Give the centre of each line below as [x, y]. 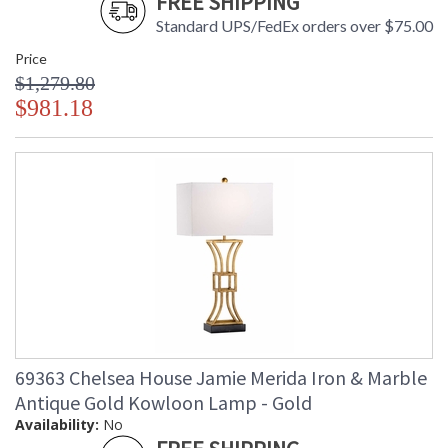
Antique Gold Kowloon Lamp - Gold [163, 403]
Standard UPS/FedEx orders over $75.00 [294, 26]
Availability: [57, 425]
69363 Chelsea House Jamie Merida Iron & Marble [221, 378]
